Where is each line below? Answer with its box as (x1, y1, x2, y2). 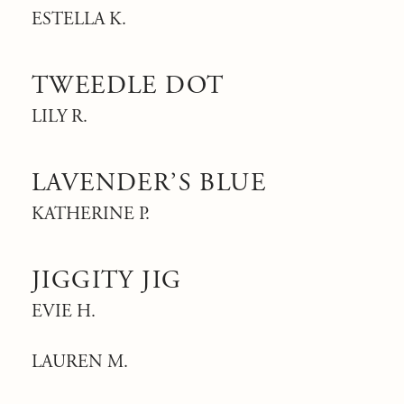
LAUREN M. (32, 351, 128, 373)
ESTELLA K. (32, 8, 126, 31)
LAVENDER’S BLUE (32, 167, 266, 199)
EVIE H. (32, 300, 96, 323)
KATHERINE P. (32, 203, 150, 225)
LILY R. (32, 106, 87, 128)
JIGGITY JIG (32, 264, 182, 297)
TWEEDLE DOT (32, 69, 225, 102)
